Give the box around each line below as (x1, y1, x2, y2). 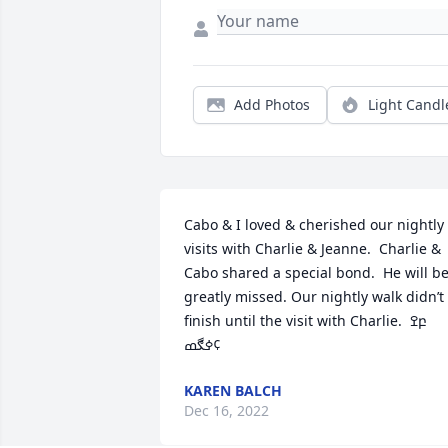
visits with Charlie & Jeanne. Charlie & (184, 239, 441, 259)
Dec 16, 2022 (184, 401, 269, 421)
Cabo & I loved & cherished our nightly (184, 215, 444, 235)
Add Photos (234, 95, 310, 115)
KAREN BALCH (184, 381, 282, 401)
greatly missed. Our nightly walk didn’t (184, 287, 444, 307)
